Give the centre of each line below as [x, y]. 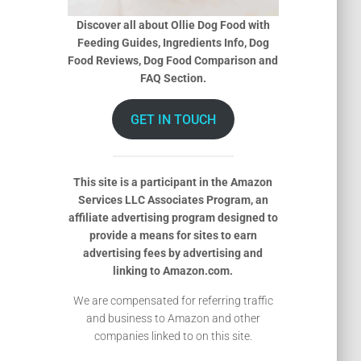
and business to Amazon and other [173, 319]
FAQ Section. [173, 79]
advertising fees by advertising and [173, 253]
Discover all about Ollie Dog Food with [173, 25]
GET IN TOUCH [173, 119]
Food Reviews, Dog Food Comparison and [173, 61]
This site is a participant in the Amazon [173, 183]
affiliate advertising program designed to [173, 218]
